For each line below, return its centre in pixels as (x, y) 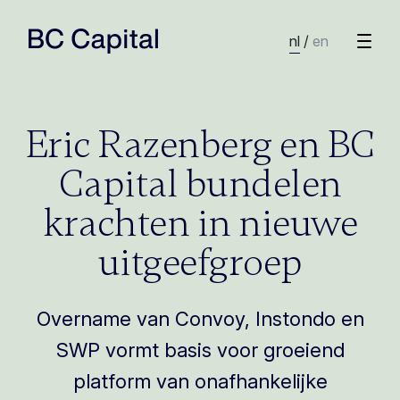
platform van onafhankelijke (200, 381)
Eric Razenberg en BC (200, 145)
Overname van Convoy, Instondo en (200, 319)
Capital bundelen (200, 184)
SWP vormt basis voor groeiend (200, 350)
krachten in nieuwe (200, 223)
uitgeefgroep (200, 262)
